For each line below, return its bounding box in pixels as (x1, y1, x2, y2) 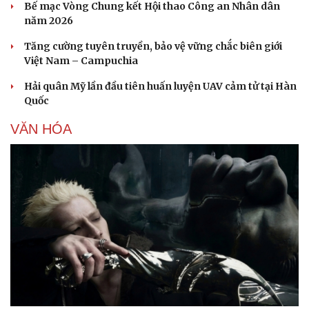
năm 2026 (24, 14, 73, 27)
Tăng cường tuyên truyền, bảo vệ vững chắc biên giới (24, 39, 282, 52)
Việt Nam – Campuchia (24, 54, 138, 67)
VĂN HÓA (10, 121, 72, 137)
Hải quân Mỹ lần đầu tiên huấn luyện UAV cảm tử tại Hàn (24, 79, 297, 92)
